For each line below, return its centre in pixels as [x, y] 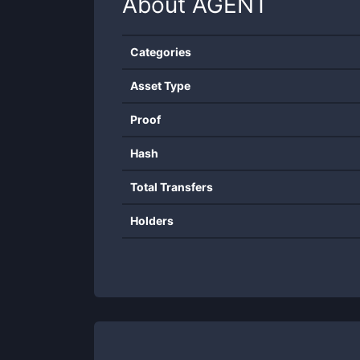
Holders [152, 221]
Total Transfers [172, 187]
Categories [161, 52]
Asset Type [160, 86]
